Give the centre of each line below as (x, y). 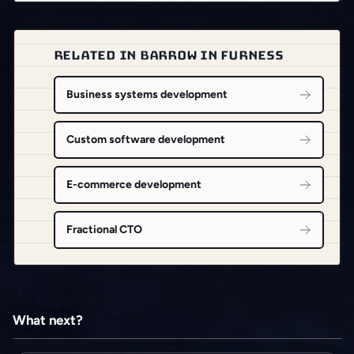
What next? (48, 320)
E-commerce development (134, 184)
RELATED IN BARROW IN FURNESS (168, 56)
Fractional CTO (104, 229)
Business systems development (147, 95)
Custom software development (145, 140)
